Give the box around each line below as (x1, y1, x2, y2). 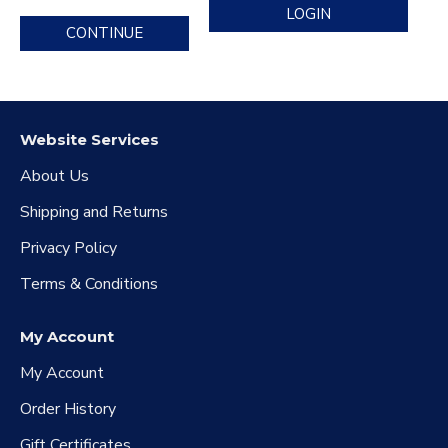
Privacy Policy (20, 237, 117, 259)
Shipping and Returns (20, 201, 168, 223)
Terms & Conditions (20, 273, 158, 295)
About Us (20, 165, 89, 187)
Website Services (20, 130, 159, 149)
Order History (20, 398, 116, 420)
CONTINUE (66, 23, 143, 43)
